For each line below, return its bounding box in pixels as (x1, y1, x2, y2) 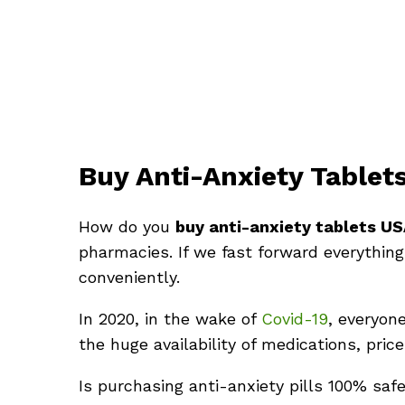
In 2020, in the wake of (79, 309, 261, 329)
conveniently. (79, 268, 180, 287)
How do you (79, 217, 175, 237)
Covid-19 (261, 309, 328, 329)
